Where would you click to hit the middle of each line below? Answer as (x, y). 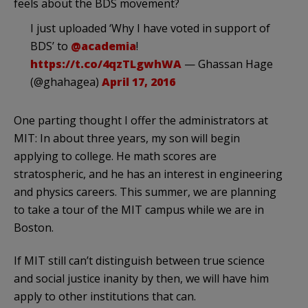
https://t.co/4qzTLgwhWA (106, 64)
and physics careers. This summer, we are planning (145, 192)
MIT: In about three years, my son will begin (127, 139)
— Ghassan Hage (227, 64)
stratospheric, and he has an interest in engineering (148, 174)
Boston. (34, 228)
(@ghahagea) (66, 82)
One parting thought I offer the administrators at (141, 121)
